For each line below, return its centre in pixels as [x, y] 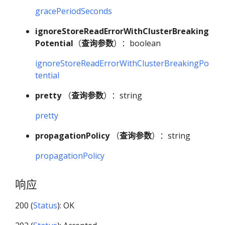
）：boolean [137, 43]
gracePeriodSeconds [74, 11]
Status [45, 206]
